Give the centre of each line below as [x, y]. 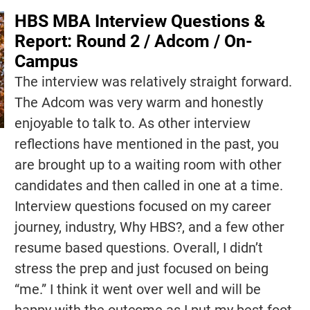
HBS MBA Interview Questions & [139, 21]
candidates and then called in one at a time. [148, 186]
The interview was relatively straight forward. [153, 82]
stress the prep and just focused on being [141, 269]
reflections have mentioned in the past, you [146, 144]
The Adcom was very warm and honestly [138, 103]
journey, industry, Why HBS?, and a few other [149, 227]
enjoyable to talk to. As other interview [132, 124]
